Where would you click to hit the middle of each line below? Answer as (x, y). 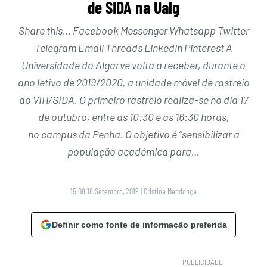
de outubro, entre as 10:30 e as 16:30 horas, (133, 117)
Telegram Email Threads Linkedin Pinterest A (133, 48)
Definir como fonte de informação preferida (139, 225)
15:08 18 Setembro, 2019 (105, 191)
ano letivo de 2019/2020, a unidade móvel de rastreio (133, 83)
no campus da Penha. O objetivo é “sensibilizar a (133, 134)
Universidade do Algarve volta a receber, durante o (133, 65)
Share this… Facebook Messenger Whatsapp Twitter (133, 31)
